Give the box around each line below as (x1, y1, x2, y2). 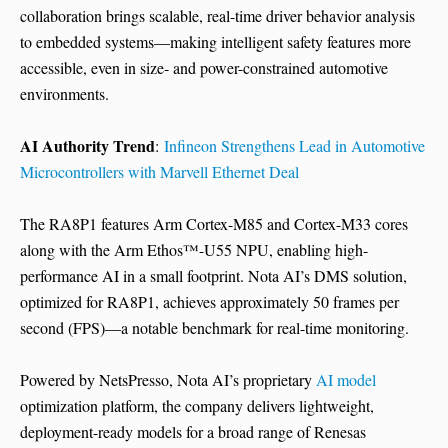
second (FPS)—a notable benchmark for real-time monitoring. (20, 317, 414, 339)
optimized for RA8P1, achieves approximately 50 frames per (20, 291, 399, 313)
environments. (20, 83, 109, 105)
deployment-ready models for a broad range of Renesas (20, 421, 366, 443)
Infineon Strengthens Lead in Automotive (164, 135, 425, 157)
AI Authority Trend (20, 134, 155, 158)
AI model (316, 369, 376, 391)
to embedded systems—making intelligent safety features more (20, 31, 411, 53)
